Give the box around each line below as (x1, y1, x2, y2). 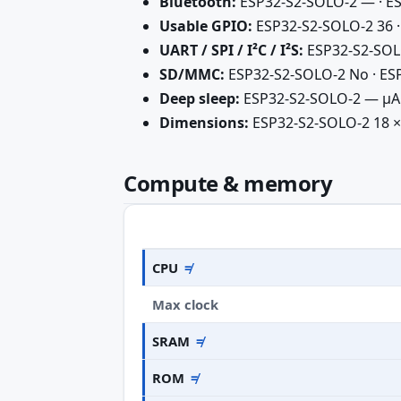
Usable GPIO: (159, 16, 252, 37)
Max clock (152, 294, 219, 313)
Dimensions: (159, 113, 249, 133)
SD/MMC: (159, 64, 225, 85)
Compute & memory (124, 168, 333, 199)
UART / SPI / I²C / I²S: (159, 40, 303, 61)
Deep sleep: (159, 89, 240, 109)
